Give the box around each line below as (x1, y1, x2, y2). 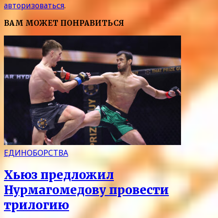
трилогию (4, 198, 69, 213)
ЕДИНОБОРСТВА (4, 147, 68, 158)
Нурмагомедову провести (4, 182, 169, 198)
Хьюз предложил (4, 167, 114, 183)
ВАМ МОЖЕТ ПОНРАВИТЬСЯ (4, 18, 124, 28)
